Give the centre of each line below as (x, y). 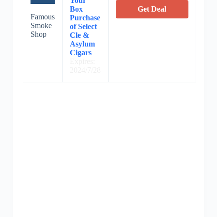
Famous (42, 17)
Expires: (82, 62)
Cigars (80, 53)
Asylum (82, 44)
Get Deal (152, 9)
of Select (83, 27)
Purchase (85, 18)
